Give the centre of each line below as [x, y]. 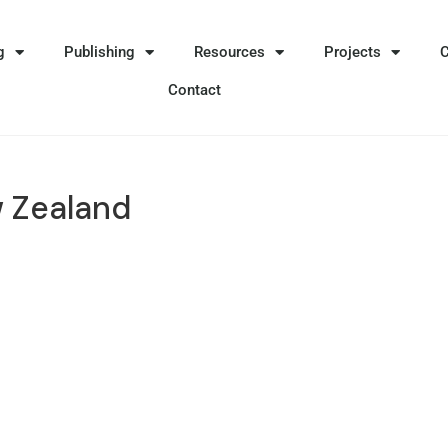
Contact [194, 90]
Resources [230, 52]
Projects [353, 52]
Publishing [100, 52]
